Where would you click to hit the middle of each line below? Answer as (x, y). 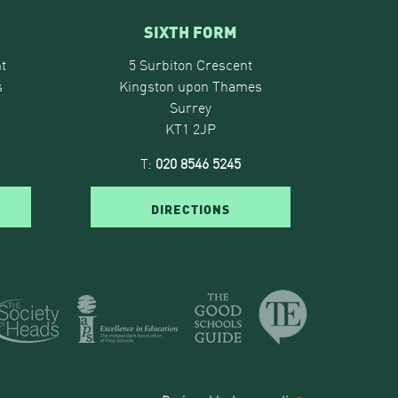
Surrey (191, 107)
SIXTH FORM (191, 31)
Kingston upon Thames (191, 86)
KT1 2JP (191, 128)
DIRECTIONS (191, 208)
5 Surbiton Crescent (191, 64)
